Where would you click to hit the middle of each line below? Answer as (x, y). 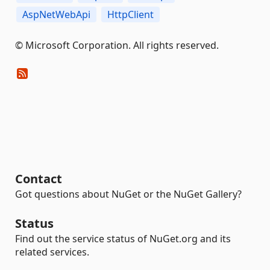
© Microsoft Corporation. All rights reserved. (117, 45)
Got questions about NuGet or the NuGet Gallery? (128, 194)
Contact (39, 179)
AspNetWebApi (56, 14)
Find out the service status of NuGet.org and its (123, 239)
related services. (52, 252)
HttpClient (130, 14)
